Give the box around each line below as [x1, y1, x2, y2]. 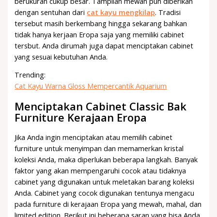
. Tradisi [155, 7, 181, 17]
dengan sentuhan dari [15, 7, 87, 17]
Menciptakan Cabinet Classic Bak [15, 99, 187, 113]
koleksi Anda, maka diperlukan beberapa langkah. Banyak [15, 154, 198, 164]
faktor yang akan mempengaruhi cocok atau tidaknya [15, 165, 186, 175]
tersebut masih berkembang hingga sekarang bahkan [15, 18, 187, 28]
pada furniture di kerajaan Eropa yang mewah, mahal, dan [15, 199, 202, 209]
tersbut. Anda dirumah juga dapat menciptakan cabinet [15, 40, 194, 50]
